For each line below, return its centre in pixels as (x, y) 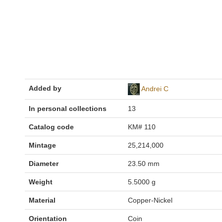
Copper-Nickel (150, 200)
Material (42, 200)
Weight (41, 182)
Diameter (44, 164)
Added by (45, 88)
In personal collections (68, 109)
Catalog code (51, 127)
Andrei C (155, 88)
